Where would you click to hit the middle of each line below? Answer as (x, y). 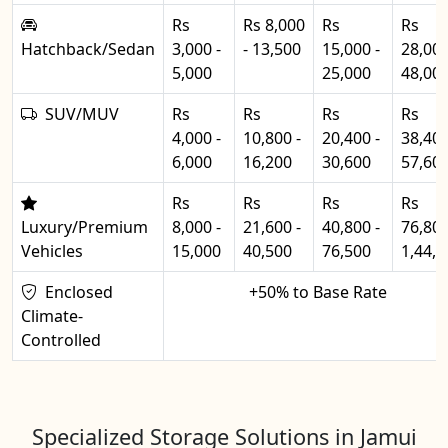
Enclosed (79, 292)
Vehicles (52, 251)
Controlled (61, 340)
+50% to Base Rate (317, 292)
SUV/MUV (82, 114)
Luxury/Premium (84, 227)
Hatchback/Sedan (88, 49)
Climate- (52, 316)
